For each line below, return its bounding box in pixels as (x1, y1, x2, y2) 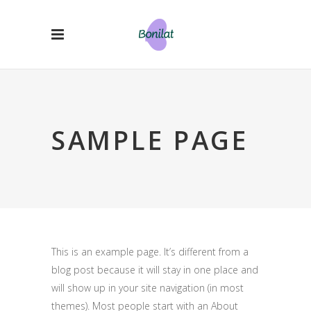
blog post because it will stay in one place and (51, 263, 258, 276)
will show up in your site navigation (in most (51, 281, 244, 294)
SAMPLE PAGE (51, 122, 249, 158)
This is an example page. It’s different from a (51, 245, 249, 258)
